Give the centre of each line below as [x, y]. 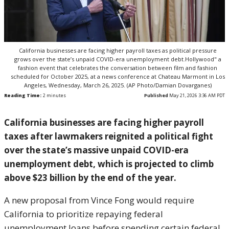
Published [156, 96]
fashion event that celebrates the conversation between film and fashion [118, 68]
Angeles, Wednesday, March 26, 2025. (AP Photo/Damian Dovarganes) [118, 85]
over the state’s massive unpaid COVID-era [96, 150]
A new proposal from [48, 200]
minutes [56, 96]
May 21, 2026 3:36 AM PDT [197, 96]
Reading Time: [23, 96]
